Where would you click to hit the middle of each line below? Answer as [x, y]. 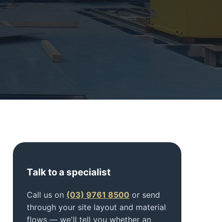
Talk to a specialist [69, 172]
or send [145, 195]
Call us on [47, 195]
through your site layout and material [96, 207]
